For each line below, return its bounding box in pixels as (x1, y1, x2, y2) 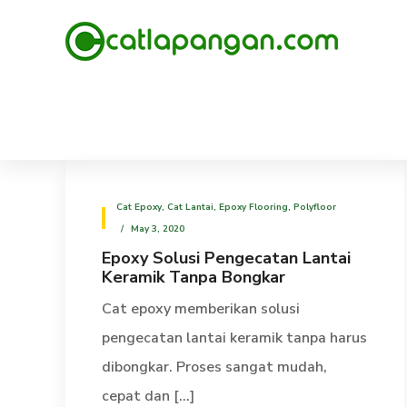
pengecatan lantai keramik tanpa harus (102, 328, 367, 348)
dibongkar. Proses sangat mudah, (102, 357, 327, 377)
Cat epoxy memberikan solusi (102, 299, 300, 319)
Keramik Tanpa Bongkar (102, 266, 285, 288)
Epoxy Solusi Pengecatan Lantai (102, 247, 351, 269)
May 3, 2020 (131, 223, 184, 235)
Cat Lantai (167, 201, 213, 213)
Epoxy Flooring (219, 201, 288, 213)
